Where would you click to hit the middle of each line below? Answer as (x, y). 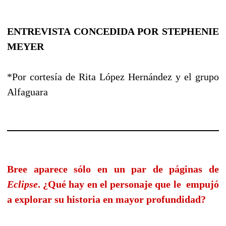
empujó (203, 184)
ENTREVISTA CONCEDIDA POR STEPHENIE (113, 31)
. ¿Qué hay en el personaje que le (111, 184)
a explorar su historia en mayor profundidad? (106, 200)
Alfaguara (27, 92)
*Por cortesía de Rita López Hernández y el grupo (113, 76)
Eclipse (22, 184)
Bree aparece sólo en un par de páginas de (113, 169)
